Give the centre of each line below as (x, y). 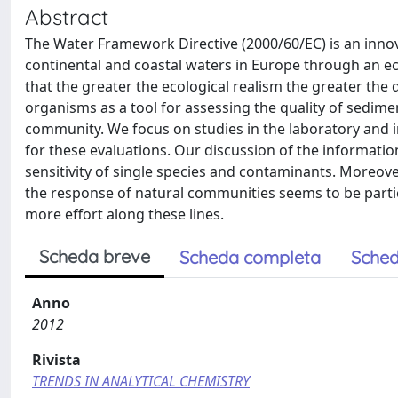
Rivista (56, 360)
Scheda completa (250, 257)
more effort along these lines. (124, 214)
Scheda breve (95, 256)
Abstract (67, 17)
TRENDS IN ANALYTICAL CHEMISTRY (141, 381)
